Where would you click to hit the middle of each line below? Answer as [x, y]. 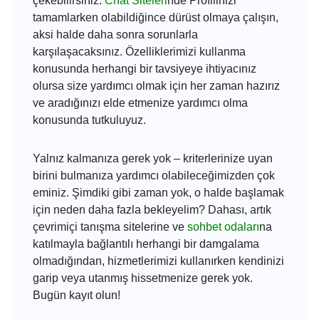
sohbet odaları [223, 227]
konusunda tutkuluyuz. [89, 120]
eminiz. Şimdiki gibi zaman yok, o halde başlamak [158, 193]
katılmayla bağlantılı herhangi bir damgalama [146, 244]
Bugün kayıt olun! [77, 295]
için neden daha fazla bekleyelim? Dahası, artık [152, 210]
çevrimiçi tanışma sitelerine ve [110, 227]
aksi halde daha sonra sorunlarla [115, 35]
